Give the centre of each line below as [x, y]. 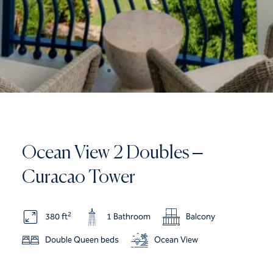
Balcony [200, 217]
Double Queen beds [82, 240]
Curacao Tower [78, 178]
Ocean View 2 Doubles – [112, 154]
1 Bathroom [128, 217]
